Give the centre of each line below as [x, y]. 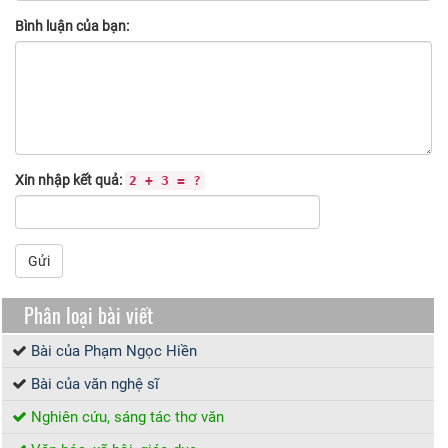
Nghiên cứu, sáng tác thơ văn [127, 417]
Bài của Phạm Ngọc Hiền [114, 351]
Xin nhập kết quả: [70, 180]
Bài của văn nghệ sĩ [95, 384]
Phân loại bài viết [88, 315]
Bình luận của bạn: [72, 26]
